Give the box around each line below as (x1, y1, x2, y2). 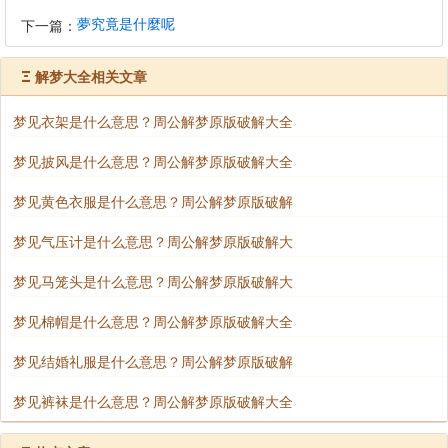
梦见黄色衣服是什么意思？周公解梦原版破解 (13, 190, 293, 211)
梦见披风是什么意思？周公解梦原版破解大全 (13, 150, 293, 171)
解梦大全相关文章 (35, 65, 147, 86)
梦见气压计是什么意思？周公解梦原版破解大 (13, 230, 293, 251)
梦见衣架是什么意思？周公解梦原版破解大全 (13, 110, 293, 131)
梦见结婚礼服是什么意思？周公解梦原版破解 (13, 350, 293, 371)
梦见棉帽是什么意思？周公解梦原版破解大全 (13, 310, 293, 331)
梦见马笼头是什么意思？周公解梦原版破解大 (13, 270, 293, 291)
